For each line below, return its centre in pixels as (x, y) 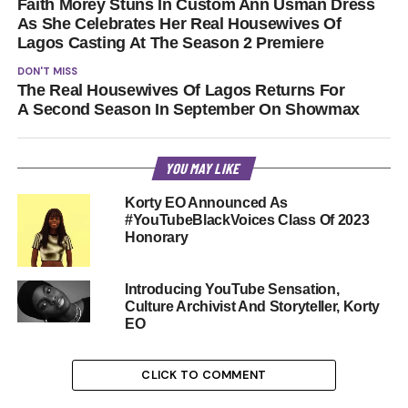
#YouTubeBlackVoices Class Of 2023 (247, 219)
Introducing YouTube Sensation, (232, 289)
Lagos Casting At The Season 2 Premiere (170, 42)
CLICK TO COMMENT (204, 374)
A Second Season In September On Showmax (190, 109)
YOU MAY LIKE (204, 168)
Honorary (156, 237)
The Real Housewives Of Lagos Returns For (181, 90)
